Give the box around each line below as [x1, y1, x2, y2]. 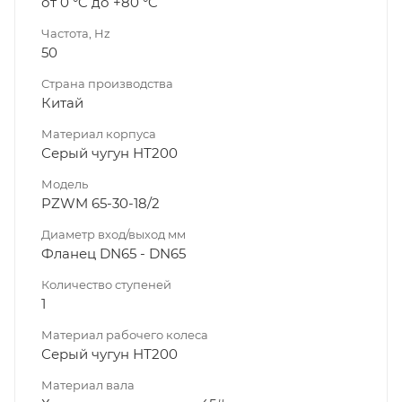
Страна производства [41, 75, 173, 91]
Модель [41, 176, 88, 191]
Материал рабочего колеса [41, 327, 208, 342]
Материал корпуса [41, 126, 156, 141]
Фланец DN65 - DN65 [41, 244, 186, 262]
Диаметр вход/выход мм [41, 226, 186, 241]
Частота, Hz [41, 25, 110, 40]
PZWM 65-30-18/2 [41, 194, 160, 212]
